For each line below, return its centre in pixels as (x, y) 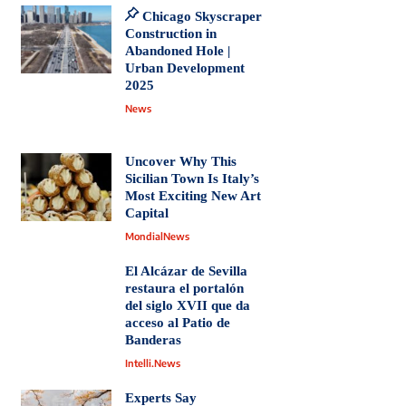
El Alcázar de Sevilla (186, 271)
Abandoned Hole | (177, 51)
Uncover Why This (180, 162)
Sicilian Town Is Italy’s (192, 179)
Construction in (170, 34)
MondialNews (157, 237)
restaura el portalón (184, 289)
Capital (146, 213)
